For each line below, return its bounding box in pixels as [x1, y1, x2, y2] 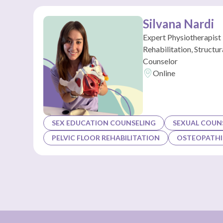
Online [153, 68, 176, 78]
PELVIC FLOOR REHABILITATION [52, 133, 160, 142]
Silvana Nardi [143, 16, 215, 31]
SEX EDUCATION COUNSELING [52, 118, 156, 127]
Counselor [143, 56, 178, 66]
